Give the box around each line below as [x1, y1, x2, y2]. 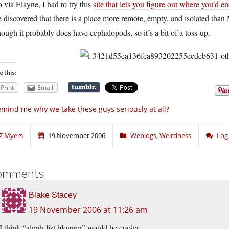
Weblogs [130, 130, 156, 140]
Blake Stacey [29, 190, 77, 199]
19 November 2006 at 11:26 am [29, 203, 148, 215]
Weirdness [159, 130, 191, 140]
